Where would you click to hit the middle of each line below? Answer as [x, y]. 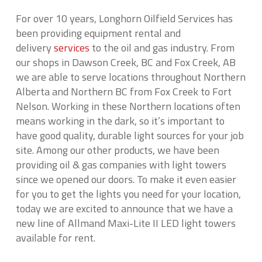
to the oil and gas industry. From [162, 48]
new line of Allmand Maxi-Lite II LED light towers [125, 223]
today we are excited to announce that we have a [124, 208]
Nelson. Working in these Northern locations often [128, 106]
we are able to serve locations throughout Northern [130, 77]
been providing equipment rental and [98, 33]
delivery [35, 48]
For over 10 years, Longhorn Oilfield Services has [124, 18]
